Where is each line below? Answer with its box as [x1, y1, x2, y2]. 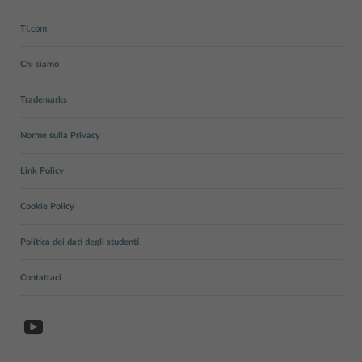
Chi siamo [20, 60, 59, 69]
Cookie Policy [20, 202, 74, 211]
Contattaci [20, 273, 61, 282]
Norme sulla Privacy [20, 131, 100, 140]
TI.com [20, 24, 47, 33]
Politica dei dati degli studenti [20, 238, 139, 246]
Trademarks [20, 95, 67, 104]
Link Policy [20, 166, 64, 175]
